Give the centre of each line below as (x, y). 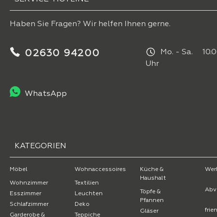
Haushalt (153, 178)
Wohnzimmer (29, 183)
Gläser (149, 211)
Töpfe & (150, 192)
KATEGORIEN (40, 147)
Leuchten (89, 194)
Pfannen (152, 201)
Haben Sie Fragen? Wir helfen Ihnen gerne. (90, 24)
